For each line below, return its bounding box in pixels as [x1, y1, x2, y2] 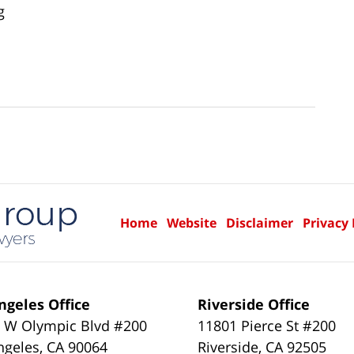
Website [167, 213, 217, 232]
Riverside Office [198, 294, 311, 314]
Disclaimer [226, 213, 293, 232]
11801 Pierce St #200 [198, 315, 337, 335]
